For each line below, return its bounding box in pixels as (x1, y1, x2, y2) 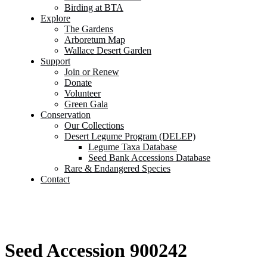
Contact (41, 174, 70, 184)
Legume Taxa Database (88, 142, 177, 152)
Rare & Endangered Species (64, 163, 170, 173)
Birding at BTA (64, 2, 123, 13)
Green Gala (64, 99, 108, 109)
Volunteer (64, 88, 101, 98)
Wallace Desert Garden (64, 45, 151, 55)
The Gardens (64, 24, 113, 34)
